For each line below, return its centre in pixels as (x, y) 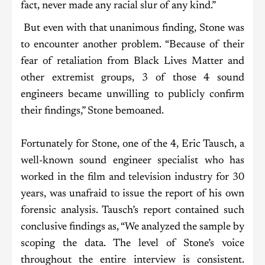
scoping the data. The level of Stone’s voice (132, 244)
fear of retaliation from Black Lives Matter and (132, 62)
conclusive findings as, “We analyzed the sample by (132, 227)
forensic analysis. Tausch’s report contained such (132, 211)
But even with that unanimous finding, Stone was (132, 29)
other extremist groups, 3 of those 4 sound (132, 78)
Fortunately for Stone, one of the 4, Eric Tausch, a (132, 145)
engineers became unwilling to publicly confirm (132, 95)
